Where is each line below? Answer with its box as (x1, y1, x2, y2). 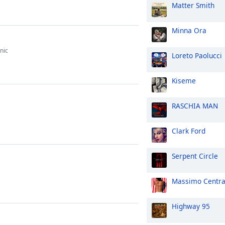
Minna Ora (172, 26, 206, 35)
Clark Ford (172, 126, 205, 136)
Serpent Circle (172, 151, 218, 161)
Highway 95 (172, 201, 210, 211)
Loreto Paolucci (172, 51, 222, 60)
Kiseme (172, 76, 196, 85)
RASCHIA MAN (172, 101, 218, 110)
